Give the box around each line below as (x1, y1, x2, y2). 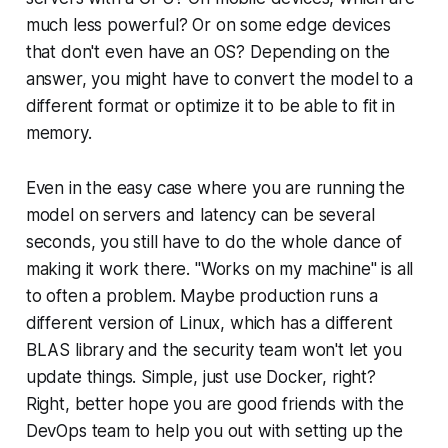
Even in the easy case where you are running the (25, 178, 405, 199)
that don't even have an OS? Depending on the (25, 42, 391, 63)
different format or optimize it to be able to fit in (25, 96, 395, 117)
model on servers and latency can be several (25, 205, 375, 226)
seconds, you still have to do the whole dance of (25, 232, 402, 253)
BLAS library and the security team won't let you (25, 340, 402, 361)
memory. (25, 123, 92, 144)
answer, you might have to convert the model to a (25, 69, 413, 90)
